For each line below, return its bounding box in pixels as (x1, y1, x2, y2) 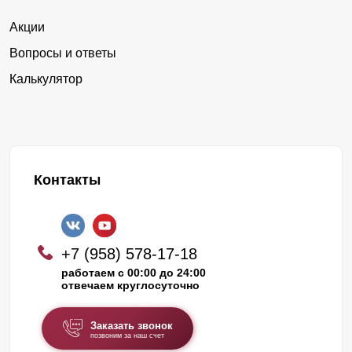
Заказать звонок (90, 319, 173, 332)
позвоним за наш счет (90, 331, 164, 339)
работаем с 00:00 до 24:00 (61, 266, 206, 279)
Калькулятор (9, 71, 82, 86)
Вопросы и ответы (9, 46, 116, 60)
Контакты (34, 171, 101, 188)
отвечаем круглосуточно (61, 278, 200, 291)
